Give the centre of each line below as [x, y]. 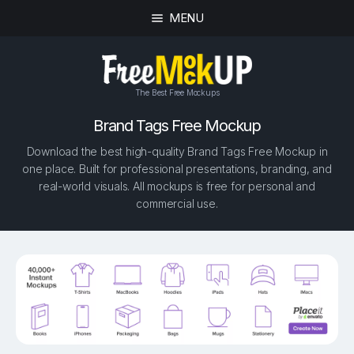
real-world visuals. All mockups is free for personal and [177, 186]
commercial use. [177, 204]
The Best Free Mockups [177, 92]
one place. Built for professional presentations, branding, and [177, 169]
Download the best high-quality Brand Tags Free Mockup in [177, 152]
